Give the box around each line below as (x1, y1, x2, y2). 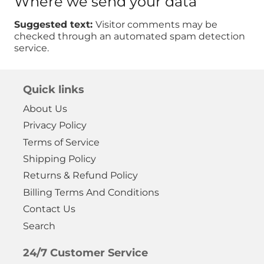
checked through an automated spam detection (14, 30, 245, 42)
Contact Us (23, 203, 75, 215)
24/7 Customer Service (23, 246, 148, 259)
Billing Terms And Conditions (23, 186, 159, 198)
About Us (23, 103, 67, 114)
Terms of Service (23, 136, 100, 148)
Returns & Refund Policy (23, 170, 138, 181)
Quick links (23, 83, 84, 97)
